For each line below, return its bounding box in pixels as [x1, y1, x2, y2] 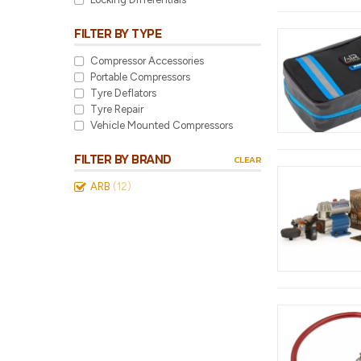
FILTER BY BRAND [74, 149, 172, 168]
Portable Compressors [90, 71, 190, 83]
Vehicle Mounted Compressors [90, 119, 233, 131]
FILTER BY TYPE [74, 23, 161, 43]
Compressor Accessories [90, 55, 204, 67]
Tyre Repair [90, 103, 143, 115]
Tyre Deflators [90, 87, 156, 99]
